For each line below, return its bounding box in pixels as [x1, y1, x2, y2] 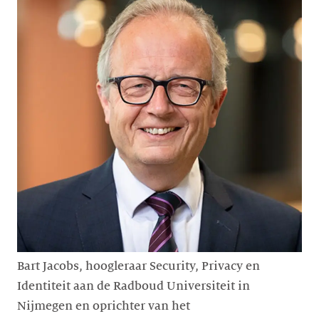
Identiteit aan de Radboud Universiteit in [17, 280, 250, 293]
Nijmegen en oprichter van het [17, 300, 190, 313]
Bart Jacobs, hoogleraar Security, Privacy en [17, 260, 260, 273]
